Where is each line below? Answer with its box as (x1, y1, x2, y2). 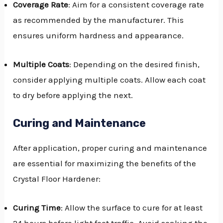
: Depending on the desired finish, (69, 59, 200, 70)
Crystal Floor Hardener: (13, 174, 101, 184)
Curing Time (13, 203, 61, 213)
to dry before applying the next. (13, 90, 133, 101)
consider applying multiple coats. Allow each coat (13, 75, 206, 85)
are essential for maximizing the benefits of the (13, 158, 197, 169)
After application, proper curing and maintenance (13, 143, 208, 153)
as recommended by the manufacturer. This (13, 14, 184, 25)
